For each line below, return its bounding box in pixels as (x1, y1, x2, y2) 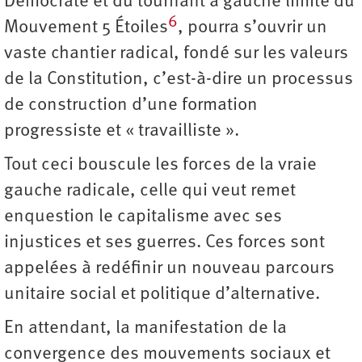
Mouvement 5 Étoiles (4, 19, 168, 38)
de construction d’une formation (4, 96, 258, 116)
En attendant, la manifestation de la (4, 319, 287, 339)
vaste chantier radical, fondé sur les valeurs (4, 44, 348, 64)
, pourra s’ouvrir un (178, 19, 327, 38)
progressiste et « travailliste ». (4, 122, 239, 141)
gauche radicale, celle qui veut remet (4, 182, 296, 201)
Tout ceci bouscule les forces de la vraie (4, 156, 317, 175)
